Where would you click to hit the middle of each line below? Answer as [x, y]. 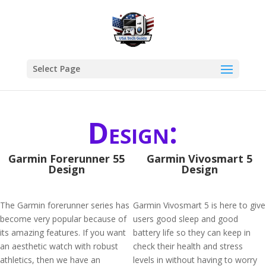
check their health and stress [188, 246]
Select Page [56, 69]
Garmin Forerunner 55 [66, 159]
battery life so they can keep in [192, 232]
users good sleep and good [186, 219]
